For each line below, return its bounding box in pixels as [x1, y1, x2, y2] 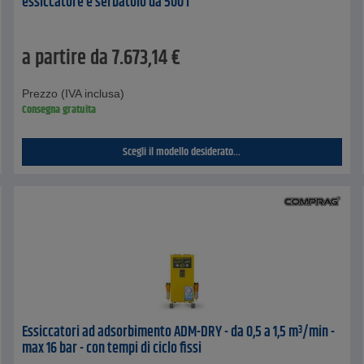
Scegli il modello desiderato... [123, 143, 241, 162]
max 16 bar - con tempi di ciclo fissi [22, 337, 202, 361]
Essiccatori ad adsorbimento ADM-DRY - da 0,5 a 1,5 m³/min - [22, 321, 336, 344]
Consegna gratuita [22, 101, 97, 119]
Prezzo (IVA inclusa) [22, 87, 125, 101]
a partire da [22, 43, 109, 75]
